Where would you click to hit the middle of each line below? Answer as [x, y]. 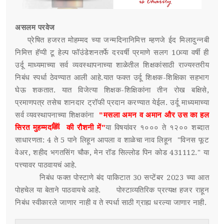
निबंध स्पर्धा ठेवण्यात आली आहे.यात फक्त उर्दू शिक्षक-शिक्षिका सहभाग [112, 78]
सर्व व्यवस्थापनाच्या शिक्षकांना [56, 115]
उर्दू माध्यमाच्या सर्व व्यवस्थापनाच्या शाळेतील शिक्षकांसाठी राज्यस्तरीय [112, 65]
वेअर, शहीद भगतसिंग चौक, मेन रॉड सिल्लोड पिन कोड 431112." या [112, 153]
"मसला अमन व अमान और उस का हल [153, 115]
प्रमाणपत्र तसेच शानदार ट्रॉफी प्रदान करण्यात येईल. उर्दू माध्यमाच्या [112, 103]
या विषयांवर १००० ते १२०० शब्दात [157, 128]
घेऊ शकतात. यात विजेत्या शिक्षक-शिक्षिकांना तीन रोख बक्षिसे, [112, 90]
